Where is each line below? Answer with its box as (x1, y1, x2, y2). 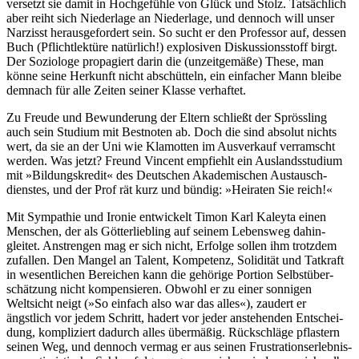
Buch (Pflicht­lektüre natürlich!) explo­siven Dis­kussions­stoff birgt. (6, 39, 337, 54)
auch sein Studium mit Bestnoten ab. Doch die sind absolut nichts (6, 124, 337, 139)
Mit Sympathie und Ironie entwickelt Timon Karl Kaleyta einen (6, 209, 326, 224)
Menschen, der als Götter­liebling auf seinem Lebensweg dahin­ (6, 224, 325, 238)
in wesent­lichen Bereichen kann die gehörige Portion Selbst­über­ (6, 267, 333, 281)
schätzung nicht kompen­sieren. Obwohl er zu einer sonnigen (6, 281, 312, 296)
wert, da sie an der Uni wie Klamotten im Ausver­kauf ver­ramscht (6, 139, 335, 153)
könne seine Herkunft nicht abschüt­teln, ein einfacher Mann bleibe (6, 68, 341, 83)
